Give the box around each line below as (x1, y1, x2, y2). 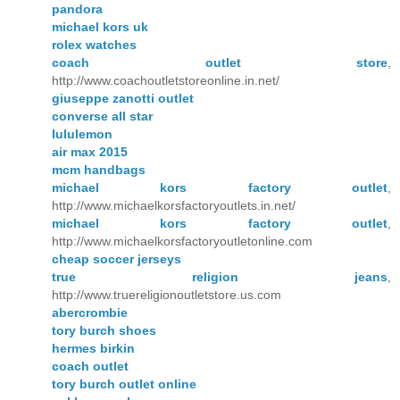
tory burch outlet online (52, 376, 196, 391)
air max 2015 (52, 144, 128, 159)
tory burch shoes (52, 322, 156, 337)
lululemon (52, 126, 112, 141)
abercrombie (52, 304, 128, 320)
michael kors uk (52, 19, 148, 34)
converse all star (52, 108, 153, 123)
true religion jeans (52, 269, 387, 284)
